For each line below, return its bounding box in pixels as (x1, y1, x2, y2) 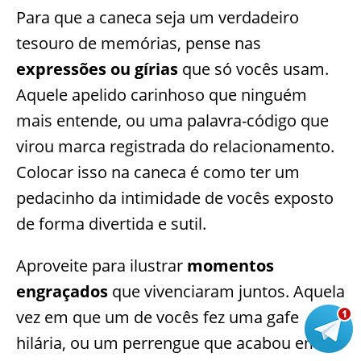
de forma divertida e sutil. (16, 213, 206, 235)
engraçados (16, 280, 108, 303)
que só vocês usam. (178, 58, 329, 81)
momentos (187, 255, 274, 277)
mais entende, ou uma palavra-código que (16, 110, 329, 132)
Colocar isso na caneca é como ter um (16, 161, 300, 184)
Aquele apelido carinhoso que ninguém (16, 84, 307, 106)
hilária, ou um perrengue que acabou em (16, 332, 319, 355)
